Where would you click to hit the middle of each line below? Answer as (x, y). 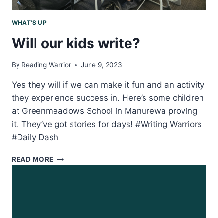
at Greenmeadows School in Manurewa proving (104, 111)
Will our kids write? (76, 43)
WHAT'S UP (29, 23)
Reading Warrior (46, 65)
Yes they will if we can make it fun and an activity (108, 85)
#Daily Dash (35, 137)
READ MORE (33, 159)
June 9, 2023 (102, 65)
